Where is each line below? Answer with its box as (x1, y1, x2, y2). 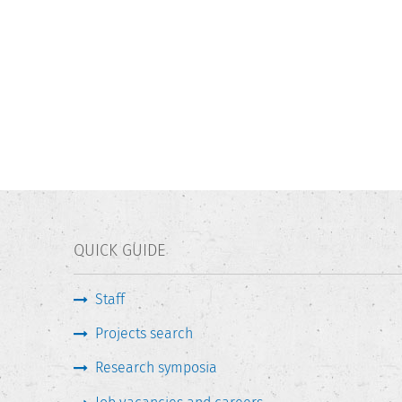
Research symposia (95, 359, 217, 377)
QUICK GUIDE (74, 240, 165, 261)
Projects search (95, 324, 193, 342)
